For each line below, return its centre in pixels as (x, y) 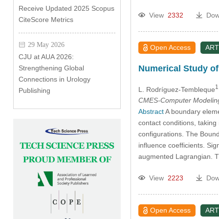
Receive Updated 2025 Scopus (66, 8)
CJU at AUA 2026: (46, 57)
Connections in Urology (54, 79)
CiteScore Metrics (46, 20)
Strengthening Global (51, 68)
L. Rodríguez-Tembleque (176, 89)
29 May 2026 (46, 44)
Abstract (151, 112)
